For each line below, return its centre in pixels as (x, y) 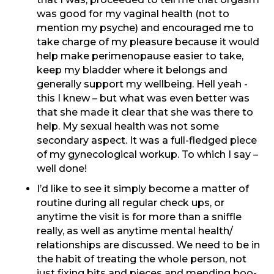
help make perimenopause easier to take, (140, 56)
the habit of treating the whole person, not (142, 259)
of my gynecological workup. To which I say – (147, 155)
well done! (62, 169)
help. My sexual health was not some (128, 127)
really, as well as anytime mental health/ (135, 231)
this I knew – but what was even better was (143, 98)
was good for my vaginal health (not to (133, 14)
